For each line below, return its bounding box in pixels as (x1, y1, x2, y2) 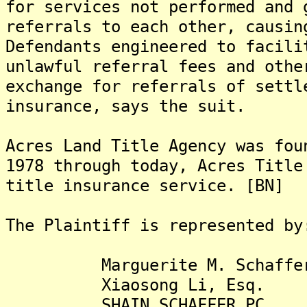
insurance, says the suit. (5, 96, 245, 116)
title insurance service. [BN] (5, 175, 284, 195)
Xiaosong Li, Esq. (5, 275, 265, 295)
